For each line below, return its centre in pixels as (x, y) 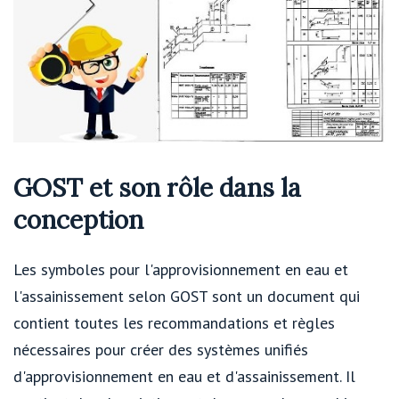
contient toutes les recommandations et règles (174, 323)
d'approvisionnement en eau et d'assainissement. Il (184, 377)
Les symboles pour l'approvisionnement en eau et (181, 270)
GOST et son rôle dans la (157, 187)
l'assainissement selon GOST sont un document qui (187, 297)
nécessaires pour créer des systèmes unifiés (161, 350)
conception (78, 220)
